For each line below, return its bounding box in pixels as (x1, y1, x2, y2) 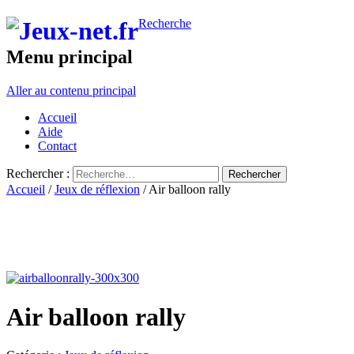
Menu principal (6, 47, 133, 68)
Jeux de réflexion (55, 183, 140, 197)
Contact (38, 139, 77, 153)
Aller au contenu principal (6, 84, 136, 98)
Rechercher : (6, 167, 70, 181)
